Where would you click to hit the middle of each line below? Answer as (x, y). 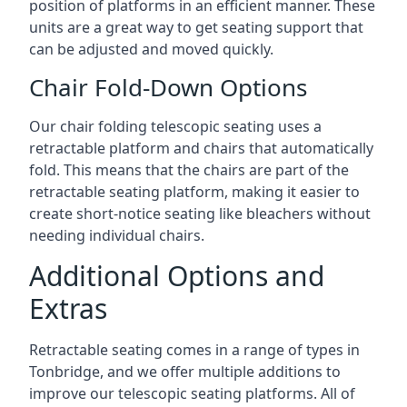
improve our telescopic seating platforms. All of (192, 393)
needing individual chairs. (117, 235)
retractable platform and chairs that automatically (201, 148)
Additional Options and (177, 275)
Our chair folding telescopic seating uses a (175, 126)
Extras (68, 308)
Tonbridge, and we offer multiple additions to (185, 371)
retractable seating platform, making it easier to (194, 191)
